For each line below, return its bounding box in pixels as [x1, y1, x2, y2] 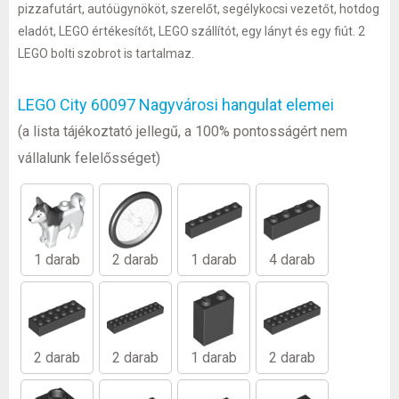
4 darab [269, 250, 315, 268]
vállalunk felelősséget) [18, 149, 160, 167]
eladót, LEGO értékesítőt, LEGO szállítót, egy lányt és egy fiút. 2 [18, 23, 365, 38]
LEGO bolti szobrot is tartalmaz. [18, 45, 194, 61]
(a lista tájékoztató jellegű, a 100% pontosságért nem [18, 122, 347, 140]
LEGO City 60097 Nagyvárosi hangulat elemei [18, 94, 334, 114]
